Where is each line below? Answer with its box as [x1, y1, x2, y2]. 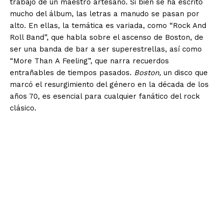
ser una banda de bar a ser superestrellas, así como [10, 45, 202, 54]
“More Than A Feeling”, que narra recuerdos [10, 56, 169, 66]
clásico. [10, 104, 36, 113]
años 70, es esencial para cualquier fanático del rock [10, 92, 200, 101]
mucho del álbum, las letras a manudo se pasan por [10, 9, 199, 19]
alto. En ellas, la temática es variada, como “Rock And [10, 21, 206, 30]
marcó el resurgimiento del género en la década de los [10, 80, 209, 89]
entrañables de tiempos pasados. [10, 68, 134, 78]
